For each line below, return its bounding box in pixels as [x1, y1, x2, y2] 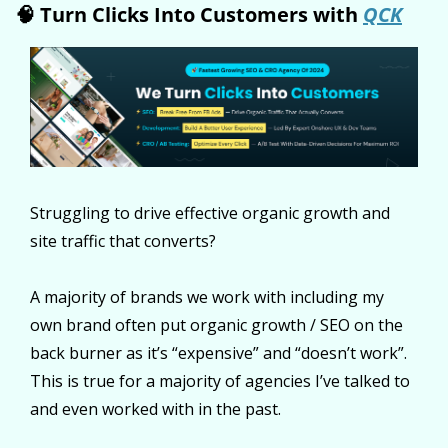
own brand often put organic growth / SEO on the [30, 314, 403, 337]
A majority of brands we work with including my [30, 286, 384, 309]
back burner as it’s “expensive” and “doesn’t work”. [30, 342, 407, 365]
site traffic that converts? [30, 230, 216, 253]
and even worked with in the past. [30, 398, 281, 421]
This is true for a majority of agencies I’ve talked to [30, 370, 410, 393]
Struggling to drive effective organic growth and [30, 202, 390, 225]
